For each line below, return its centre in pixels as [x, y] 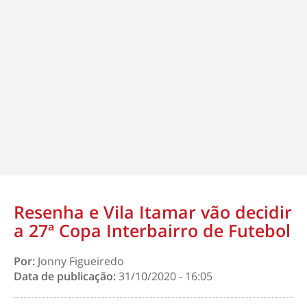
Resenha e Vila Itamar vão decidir [153, 212]
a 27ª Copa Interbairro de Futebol [152, 230]
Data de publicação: [66, 276]
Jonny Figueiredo [81, 261]
